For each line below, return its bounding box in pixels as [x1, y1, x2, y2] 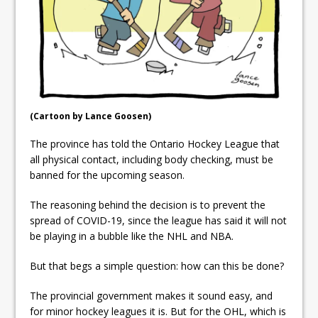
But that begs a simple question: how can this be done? [30, 258, 285, 273]
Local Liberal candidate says [128, 4, 275, 18]
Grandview [128, 79, 183, 93]
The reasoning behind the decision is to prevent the [30, 197, 266, 212]
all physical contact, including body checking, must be [30, 152, 274, 166]
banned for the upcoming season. [30, 168, 185, 182]
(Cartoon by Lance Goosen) [30, 109, 152, 122]
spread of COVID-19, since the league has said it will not [30, 213, 287, 227]
